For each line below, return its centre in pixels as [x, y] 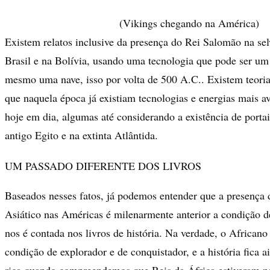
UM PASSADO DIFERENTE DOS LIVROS [103, 165]
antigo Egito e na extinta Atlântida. [81, 135]
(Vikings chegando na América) [189, 23]
